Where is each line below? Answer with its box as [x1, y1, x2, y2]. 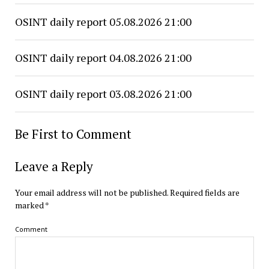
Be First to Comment [14, 125, 131, 142]
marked [14, 199, 45, 211]
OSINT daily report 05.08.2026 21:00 [14, 14, 192, 29]
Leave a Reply [14, 158, 93, 175]
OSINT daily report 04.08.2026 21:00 [14, 50, 192, 65]
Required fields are [169, 187, 240, 198]
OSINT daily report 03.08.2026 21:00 [14, 86, 192, 101]
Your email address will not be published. [14, 187, 168, 198]
